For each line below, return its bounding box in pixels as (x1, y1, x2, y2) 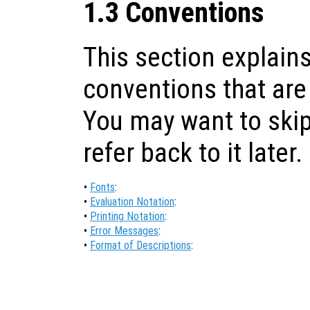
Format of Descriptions (90, 239, 191, 253)
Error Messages (90, 224, 158, 238)
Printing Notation (90, 210, 165, 224)
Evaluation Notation (90, 195, 174, 209)
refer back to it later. (83, 137, 302, 170)
